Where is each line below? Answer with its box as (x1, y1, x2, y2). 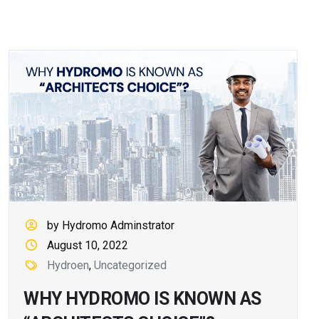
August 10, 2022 (47, 238, 129, 252)
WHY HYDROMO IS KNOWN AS (23, 288, 261, 309)
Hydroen (47, 258, 90, 272)
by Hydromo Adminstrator (47, 218, 175, 232)
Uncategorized (94, 258, 167, 272)
